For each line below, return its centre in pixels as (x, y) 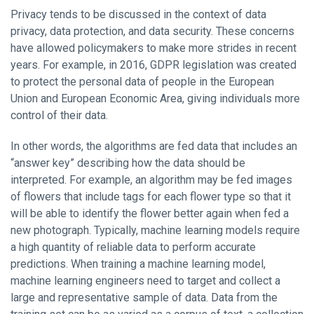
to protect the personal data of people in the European (142, 81)
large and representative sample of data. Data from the (144, 297)
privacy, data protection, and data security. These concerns (152, 31)
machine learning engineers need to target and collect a (145, 280)
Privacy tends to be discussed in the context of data (138, 14)
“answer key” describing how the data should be (128, 163)
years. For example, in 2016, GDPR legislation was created (153, 64)
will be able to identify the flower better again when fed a (150, 213)
